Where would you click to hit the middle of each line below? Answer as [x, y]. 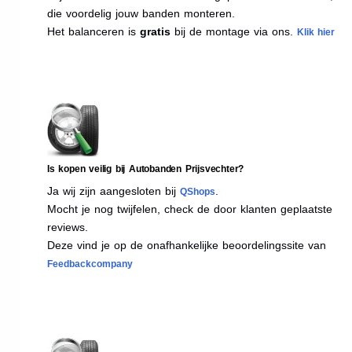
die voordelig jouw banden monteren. [141, 13]
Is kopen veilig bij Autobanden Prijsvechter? [146, 169]
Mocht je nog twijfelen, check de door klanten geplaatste [190, 209]
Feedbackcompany [90, 264]
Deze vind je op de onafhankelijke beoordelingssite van [187, 245]
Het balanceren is [93, 31]
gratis [155, 31]
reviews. [68, 227]
